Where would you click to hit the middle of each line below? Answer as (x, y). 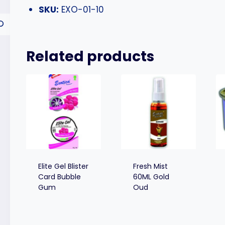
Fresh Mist (151, 166)
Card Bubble (60, 177)
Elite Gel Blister (64, 166)
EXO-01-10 (82, 9)
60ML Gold (151, 177)
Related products (90, 57)
